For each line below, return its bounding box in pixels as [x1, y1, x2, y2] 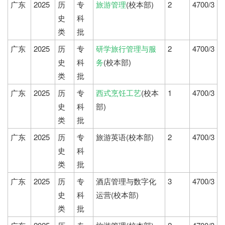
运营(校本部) [96, 189, 139, 200]
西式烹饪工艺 [96, 87, 141, 98]
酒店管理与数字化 [96, 176, 156, 187]
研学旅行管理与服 [96, 43, 156, 54]
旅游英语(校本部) [96, 132, 154, 143]
